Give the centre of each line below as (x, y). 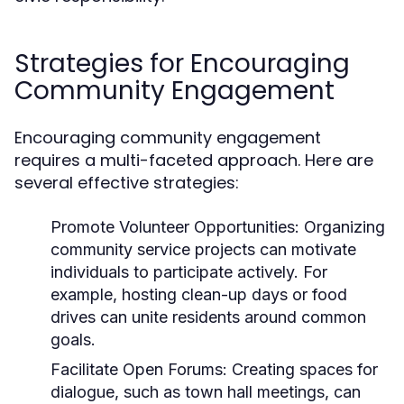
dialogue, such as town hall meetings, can (206, 392)
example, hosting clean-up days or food (199, 294)
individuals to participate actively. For (189, 272)
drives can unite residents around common (208, 317)
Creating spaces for (303, 369)
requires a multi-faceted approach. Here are (194, 160)
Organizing (342, 227)
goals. (73, 340)
